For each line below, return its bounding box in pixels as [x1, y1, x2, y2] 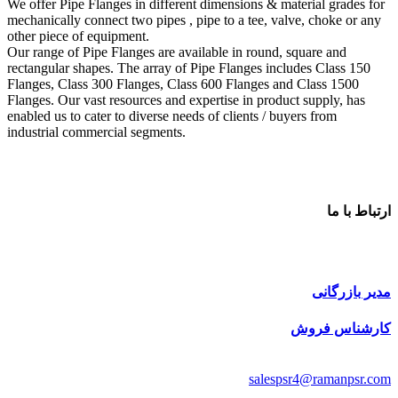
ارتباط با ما [327, 203, 391, 219]
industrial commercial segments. [7, 123, 186, 139]
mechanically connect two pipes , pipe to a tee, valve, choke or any [7, 12, 381, 28]
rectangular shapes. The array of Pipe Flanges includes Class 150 [7, 60, 370, 76]
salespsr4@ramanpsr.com [249, 370, 391, 386]
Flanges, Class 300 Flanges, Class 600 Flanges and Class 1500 [7, 76, 359, 92]
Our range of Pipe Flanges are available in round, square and [7, 44, 346, 60]
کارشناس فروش [291, 320, 391, 336]
